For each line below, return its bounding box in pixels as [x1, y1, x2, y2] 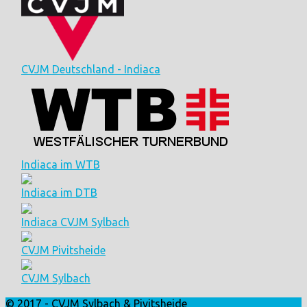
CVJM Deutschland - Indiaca [21, 62, 160, 75]
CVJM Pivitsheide [21, 244, 106, 257]
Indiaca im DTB [21, 186, 97, 199]
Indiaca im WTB [21, 158, 100, 171]
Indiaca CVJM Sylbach [21, 216, 130, 229]
